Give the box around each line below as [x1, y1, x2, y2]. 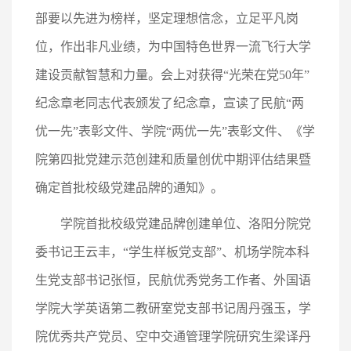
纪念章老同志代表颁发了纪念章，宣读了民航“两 [35, 96, 304, 110]
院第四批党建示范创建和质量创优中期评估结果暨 [35, 153, 311, 166]
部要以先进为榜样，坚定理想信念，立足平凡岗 [35, 12, 299, 25]
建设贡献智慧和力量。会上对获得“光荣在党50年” [35, 68, 309, 81]
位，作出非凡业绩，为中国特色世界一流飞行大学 [35, 40, 311, 53]
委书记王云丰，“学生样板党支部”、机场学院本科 [35, 245, 309, 259]
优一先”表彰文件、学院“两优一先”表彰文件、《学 [35, 125, 315, 138]
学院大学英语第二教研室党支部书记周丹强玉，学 [35, 302, 311, 315]
